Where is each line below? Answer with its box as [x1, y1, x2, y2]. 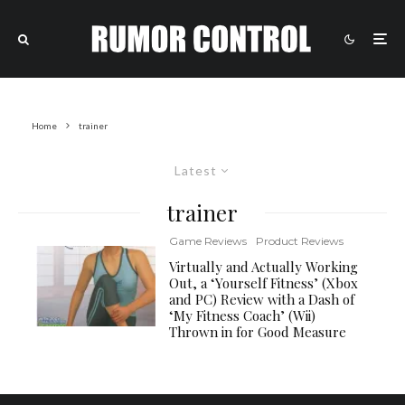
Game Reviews [169, 234, 248, 248]
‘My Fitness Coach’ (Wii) [169, 306, 316, 325]
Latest [174, 163, 217, 178]
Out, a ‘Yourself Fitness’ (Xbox [169, 274, 359, 292]
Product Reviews [256, 234, 344, 248]
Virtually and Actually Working [169, 258, 359, 276]
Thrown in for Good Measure [169, 323, 347, 341]
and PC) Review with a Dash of [169, 290, 355, 308]
